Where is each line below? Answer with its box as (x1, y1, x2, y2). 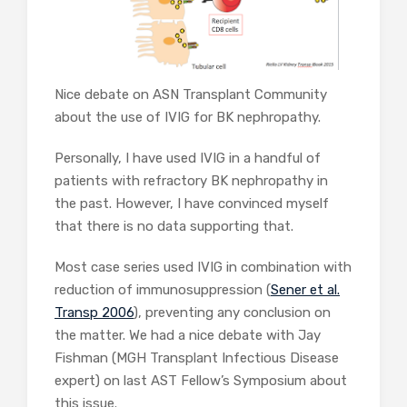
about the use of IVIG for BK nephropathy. (55, 108, 321, 125)
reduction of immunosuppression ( (55, 281, 271, 298)
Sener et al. (271, 281, 340, 298)
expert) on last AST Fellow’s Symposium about (55, 372, 347, 389)
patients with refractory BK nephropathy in (55, 172, 328, 189)
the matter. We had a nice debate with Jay (55, 326, 321, 343)
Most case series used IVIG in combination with (55, 258, 352, 275)
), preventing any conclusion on (134, 303, 331, 321)
